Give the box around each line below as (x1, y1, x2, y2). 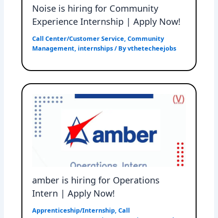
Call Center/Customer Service (32, 34, 125, 43)
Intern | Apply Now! (32, 187, 115, 200)
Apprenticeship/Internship (32, 206, 115, 215)
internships (78, 44, 113, 53)
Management (32, 44, 75, 53)
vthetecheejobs (127, 44, 177, 53)
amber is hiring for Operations (32, 174, 160, 186)
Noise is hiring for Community (32, 2, 159, 15)
